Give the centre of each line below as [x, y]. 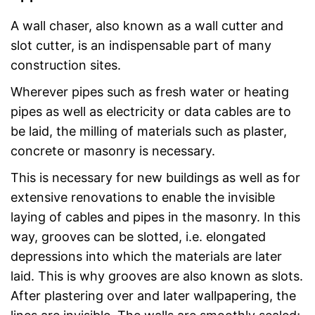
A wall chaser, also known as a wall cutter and [147, 25]
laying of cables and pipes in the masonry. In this [155, 217]
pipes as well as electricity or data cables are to [151, 111]
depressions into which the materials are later [146, 256]
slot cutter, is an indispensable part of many [141, 45]
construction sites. [66, 65]
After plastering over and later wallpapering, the [153, 295]
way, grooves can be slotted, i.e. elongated [138, 236]
